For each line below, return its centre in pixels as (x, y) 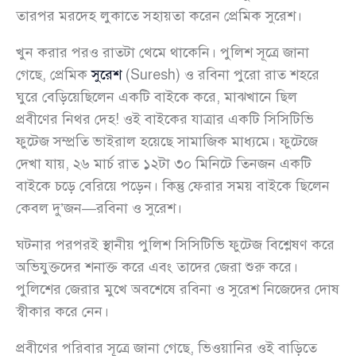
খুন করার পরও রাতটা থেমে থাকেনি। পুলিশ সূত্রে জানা (163, 52)
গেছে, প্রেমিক (54, 74)
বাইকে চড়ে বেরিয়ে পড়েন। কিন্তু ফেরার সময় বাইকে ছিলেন (173, 186)
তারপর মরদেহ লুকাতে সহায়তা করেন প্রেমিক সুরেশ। (159, 15)
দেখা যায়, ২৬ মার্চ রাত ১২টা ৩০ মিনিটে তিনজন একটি (164, 163)
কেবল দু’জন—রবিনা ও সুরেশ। (99, 208)
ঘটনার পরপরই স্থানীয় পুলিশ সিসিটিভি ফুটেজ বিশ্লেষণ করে (175, 244)
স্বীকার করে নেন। (62, 311)
